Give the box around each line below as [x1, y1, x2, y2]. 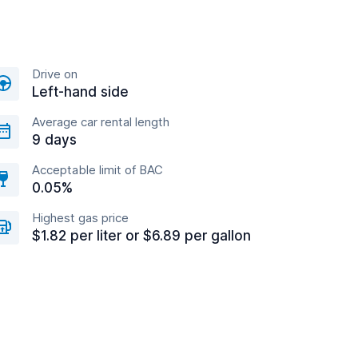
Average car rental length [32, 114, 169, 129]
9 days [32, 132, 77, 148]
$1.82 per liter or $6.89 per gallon [32, 228, 251, 244]
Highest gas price [32, 210, 129, 225]
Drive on [32, 66, 78, 82]
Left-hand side [32, 84, 129, 100]
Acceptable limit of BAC [32, 162, 163, 177]
